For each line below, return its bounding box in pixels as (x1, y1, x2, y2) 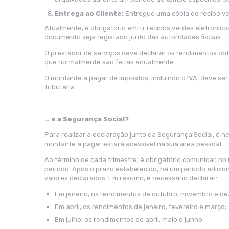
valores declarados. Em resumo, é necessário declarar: (44, 174, 217, 182)
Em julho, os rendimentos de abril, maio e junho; (55, 216, 204, 223)
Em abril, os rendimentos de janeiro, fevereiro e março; (55, 203, 226, 211)
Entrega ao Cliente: (55, 10, 125, 17)
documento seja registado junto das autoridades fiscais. (44, 33, 222, 41)
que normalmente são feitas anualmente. (44, 58, 175, 66)
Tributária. (44, 83, 76, 91)
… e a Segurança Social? (44, 115, 129, 123)
